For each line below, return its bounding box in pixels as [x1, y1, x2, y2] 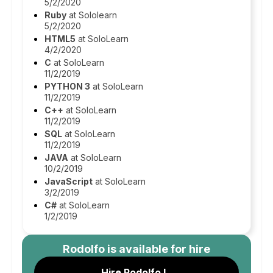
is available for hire [105, 243, 210, 255]
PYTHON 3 [44, 81, 90, 91]
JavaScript [44, 176, 93, 186]
